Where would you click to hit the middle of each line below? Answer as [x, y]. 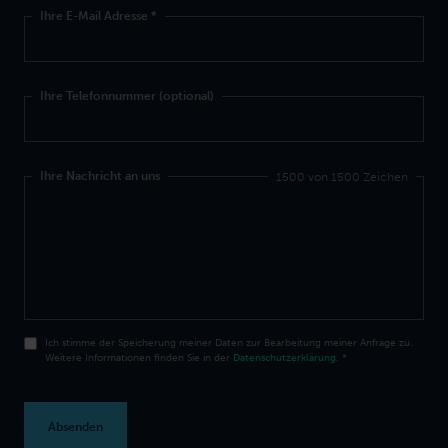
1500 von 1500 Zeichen [342, 177]
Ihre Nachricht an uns [100, 176]
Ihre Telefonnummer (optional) [127, 96]
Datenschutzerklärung [284, 358]
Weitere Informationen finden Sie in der [139, 358]
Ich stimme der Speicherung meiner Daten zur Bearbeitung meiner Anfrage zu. [229, 343]
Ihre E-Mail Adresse [95, 16]
